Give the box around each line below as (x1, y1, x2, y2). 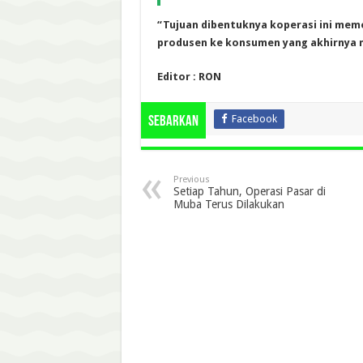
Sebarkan (147, 113, 199, 130)
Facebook (231, 112, 277, 125)
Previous (173, 173, 210, 185)
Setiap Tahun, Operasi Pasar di (173, 184, 326, 198)
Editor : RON (156, 70, 221, 83)
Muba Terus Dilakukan (173, 197, 284, 211)
